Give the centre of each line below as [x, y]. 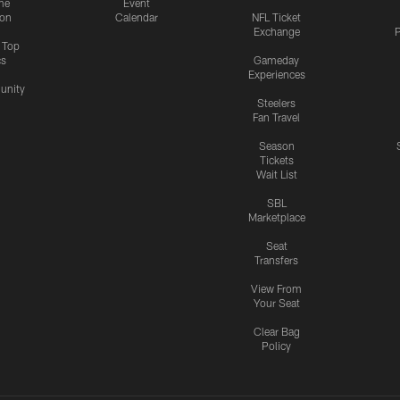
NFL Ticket [276, 17]
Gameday [276, 60]
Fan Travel [276, 117]
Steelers [276, 103]
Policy [276, 346]
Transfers [276, 260]
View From [276, 289]
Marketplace [276, 217]
